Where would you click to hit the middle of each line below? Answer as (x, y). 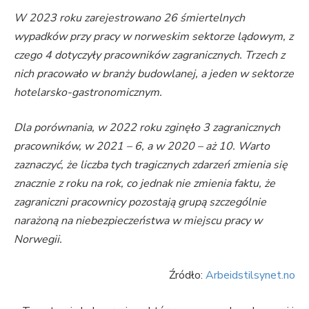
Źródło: (187, 275)
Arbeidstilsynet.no (250, 275)
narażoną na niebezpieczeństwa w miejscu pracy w (138, 221)
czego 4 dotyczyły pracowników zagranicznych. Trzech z (149, 55)
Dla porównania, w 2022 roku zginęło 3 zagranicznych (147, 128)
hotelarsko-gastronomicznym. (88, 92)
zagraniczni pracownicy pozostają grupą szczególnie (140, 202)
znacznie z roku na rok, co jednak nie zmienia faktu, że (144, 184)
